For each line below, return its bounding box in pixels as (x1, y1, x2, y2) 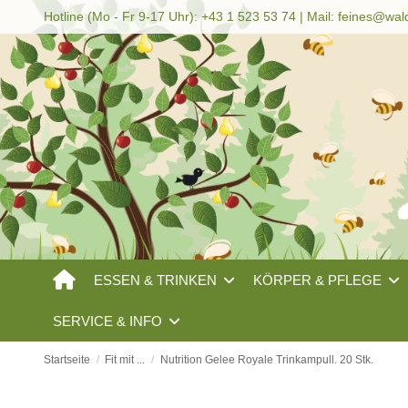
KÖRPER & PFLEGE (253, 271, 386, 288)
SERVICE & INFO (53, 312, 167, 329)
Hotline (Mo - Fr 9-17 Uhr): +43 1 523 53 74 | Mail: (44, 9, 339, 24)
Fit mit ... (105, 353, 146, 366)
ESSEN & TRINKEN (94, 271, 221, 288)
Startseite (44, 353, 91, 366)
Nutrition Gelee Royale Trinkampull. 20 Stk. (159, 353, 373, 366)
